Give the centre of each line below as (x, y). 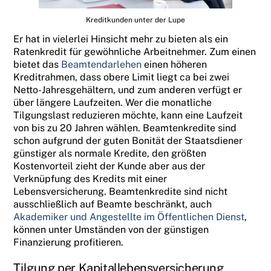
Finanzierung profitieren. (69, 242)
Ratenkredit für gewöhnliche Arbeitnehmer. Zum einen (135, 51)
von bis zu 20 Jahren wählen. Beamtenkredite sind (125, 128)
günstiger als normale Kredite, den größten (110, 153)
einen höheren (175, 64)
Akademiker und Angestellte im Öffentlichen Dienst (129, 217)
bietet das (38, 64)
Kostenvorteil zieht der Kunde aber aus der (109, 166)
